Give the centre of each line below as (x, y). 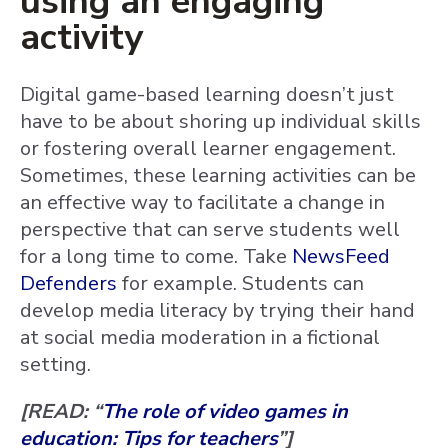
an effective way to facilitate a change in (202, 202)
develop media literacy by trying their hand (217, 310)
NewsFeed (341, 256)
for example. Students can (240, 283)
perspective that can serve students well (210, 229)
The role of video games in (225, 411)
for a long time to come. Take (156, 256)
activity (81, 37)
